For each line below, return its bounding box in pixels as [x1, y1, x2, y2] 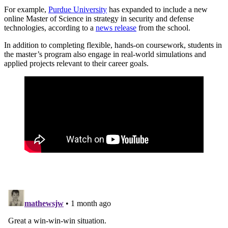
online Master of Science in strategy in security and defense [4, 14, 194, 23]
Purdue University [48, 5, 107, 14]
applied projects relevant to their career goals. [4, 59, 149, 68]
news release [96, 23, 136, 32]
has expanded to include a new [107, 5, 208, 14]
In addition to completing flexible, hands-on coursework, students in [4, 40, 222, 49]
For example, [4, 5, 48, 14]
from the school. [136, 23, 192, 32]
